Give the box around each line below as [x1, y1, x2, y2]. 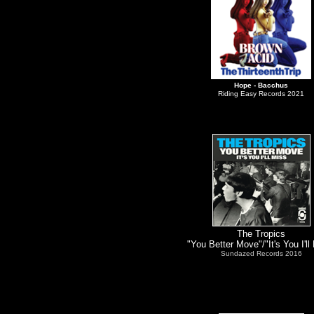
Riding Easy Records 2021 [218, 90, 304, 97]
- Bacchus [252, 81, 288, 89]
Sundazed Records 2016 [220, 250, 302, 257]
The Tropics [237, 228, 285, 239]
